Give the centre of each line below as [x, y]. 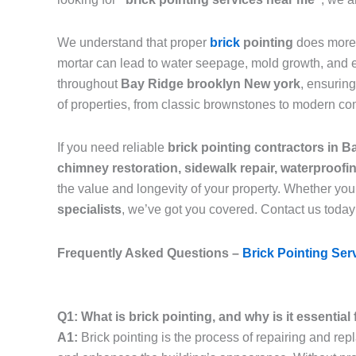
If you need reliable [112, 148]
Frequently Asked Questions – [150, 253]
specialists [89, 210]
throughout [89, 84]
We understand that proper [133, 43]
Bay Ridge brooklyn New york [211, 84]
